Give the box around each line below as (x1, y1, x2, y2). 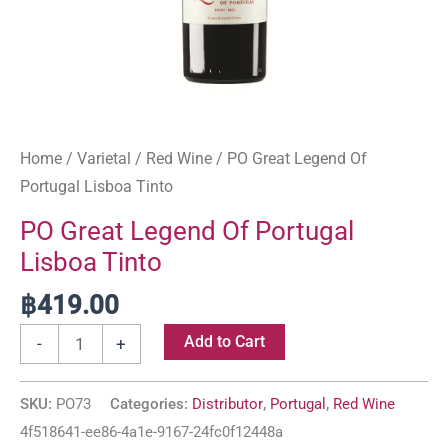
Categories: (110, 395, 192, 414)
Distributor (192, 395, 263, 414)
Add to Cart (183, 332, 265, 352)
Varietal (77, 148, 131, 168)
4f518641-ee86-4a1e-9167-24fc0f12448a (20, 423, 283, 442)
